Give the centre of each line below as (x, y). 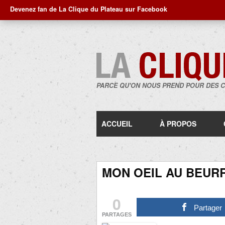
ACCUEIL (117, 124)
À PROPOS (178, 124)
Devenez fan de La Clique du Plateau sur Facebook (89, 9)
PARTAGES (117, 214)
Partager (208, 208)
